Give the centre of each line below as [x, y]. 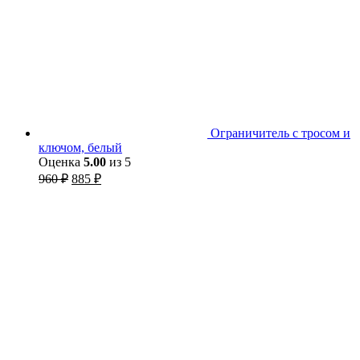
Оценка [61, 162]
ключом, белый [80, 147]
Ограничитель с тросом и [280, 133]
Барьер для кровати [264, 351]
